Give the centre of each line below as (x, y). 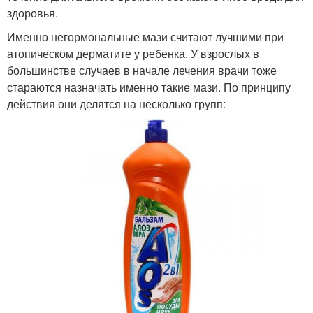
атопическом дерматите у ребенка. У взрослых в (133, 53)
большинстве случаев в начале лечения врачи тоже (142, 70)
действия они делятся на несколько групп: (116, 103)
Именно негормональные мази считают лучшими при (145, 36)
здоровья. (32, 13)
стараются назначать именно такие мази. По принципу (149, 87)
